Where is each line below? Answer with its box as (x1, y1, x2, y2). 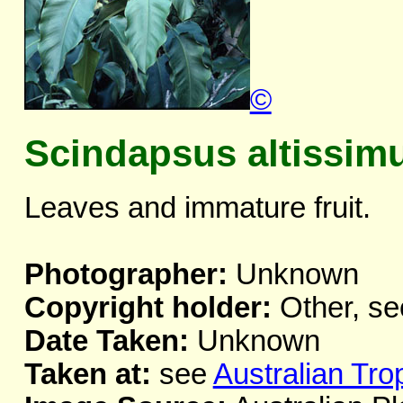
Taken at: (23, 358, 151, 391)
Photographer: (23, 258, 228, 291)
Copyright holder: (23, 291, 272, 325)
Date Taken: (23, 325, 189, 358)
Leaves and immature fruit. (23, 192, 371, 225)
